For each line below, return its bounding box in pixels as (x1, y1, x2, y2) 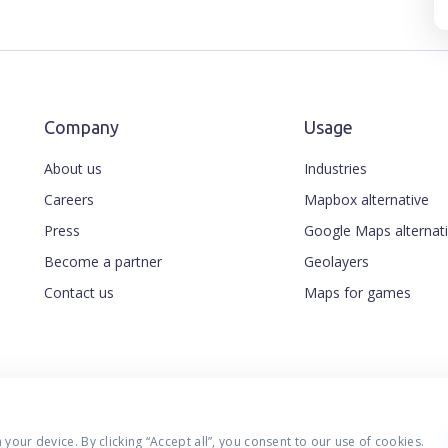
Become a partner (44, 251, 162, 271)
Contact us (44, 282, 114, 302)
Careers (44, 189, 94, 209)
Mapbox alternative (304, 189, 429, 209)
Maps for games (304, 282, 411, 302)
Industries (304, 158, 367, 178)
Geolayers (304, 251, 369, 271)
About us (44, 158, 102, 178)
